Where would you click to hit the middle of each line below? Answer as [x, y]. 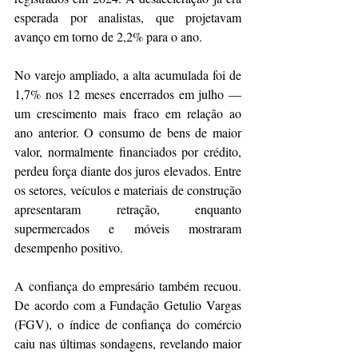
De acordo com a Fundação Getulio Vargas [128, 305]
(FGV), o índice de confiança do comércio [128, 324]
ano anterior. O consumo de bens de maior [128, 133]
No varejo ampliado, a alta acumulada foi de [128, 75]
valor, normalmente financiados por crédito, [128, 152]
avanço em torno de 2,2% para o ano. [108, 37]
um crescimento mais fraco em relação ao [128, 113]
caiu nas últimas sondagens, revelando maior [128, 344]
